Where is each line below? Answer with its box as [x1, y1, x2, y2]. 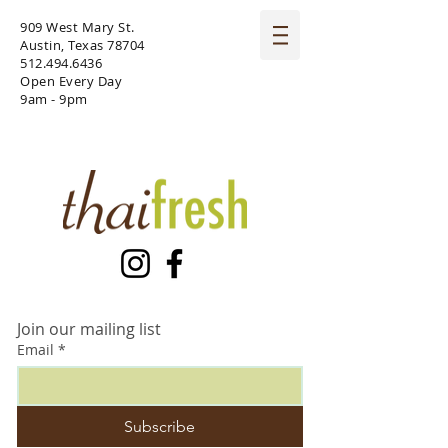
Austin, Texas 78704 [20, 36, 145, 54]
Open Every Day [20, 72, 126, 90]
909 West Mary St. [20, 18, 135, 36]
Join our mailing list [17, 318, 161, 340]
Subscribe [124, 417, 196, 436]
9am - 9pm [20, 90, 88, 108]
